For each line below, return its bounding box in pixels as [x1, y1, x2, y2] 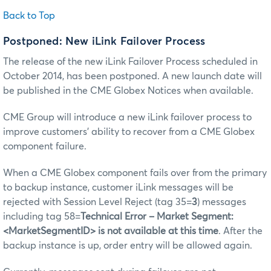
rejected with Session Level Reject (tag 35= [3, 197, 192, 207]
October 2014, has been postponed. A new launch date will [3, 71, 262, 81]
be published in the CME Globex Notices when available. [3, 85, 253, 96]
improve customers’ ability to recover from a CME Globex [3, 126, 255, 137]
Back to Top [3, 10, 55, 21]
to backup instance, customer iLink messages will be [3, 182, 233, 192]
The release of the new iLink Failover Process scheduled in [3, 56, 258, 67]
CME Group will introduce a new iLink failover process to [3, 112, 252, 122]
